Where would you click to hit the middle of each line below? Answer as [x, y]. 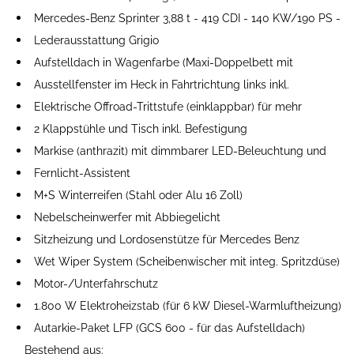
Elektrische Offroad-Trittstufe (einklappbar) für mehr [168, 106]
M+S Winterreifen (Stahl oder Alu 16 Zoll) [138, 195]
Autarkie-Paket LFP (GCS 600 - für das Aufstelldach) [169, 328]
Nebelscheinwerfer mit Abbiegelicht [127, 217]
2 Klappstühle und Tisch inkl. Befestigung [141, 128]
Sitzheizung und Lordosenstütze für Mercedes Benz [167, 239]
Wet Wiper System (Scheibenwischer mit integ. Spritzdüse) [187, 261]
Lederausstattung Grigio [96, 40]
